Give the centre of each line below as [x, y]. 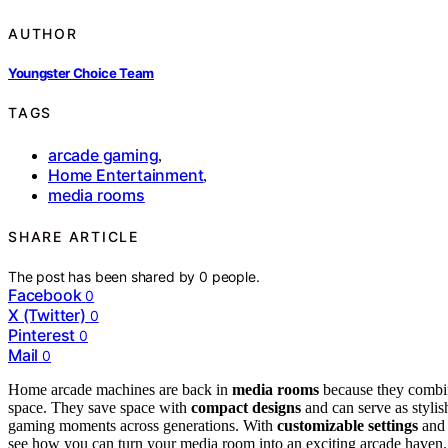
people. [235, 277]
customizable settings [347, 426]
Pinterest [42, 335]
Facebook [45, 295]
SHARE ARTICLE [73, 236]
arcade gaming [103, 154]
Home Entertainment [126, 174]
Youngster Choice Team [81, 72]
